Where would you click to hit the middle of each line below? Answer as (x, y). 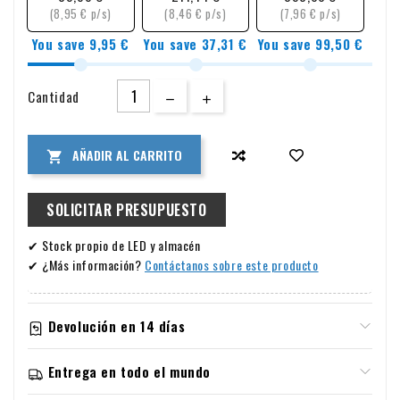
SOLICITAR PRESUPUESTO (127, 210)
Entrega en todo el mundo (129, 372)
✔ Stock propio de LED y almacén (114, 246)
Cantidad (54, 96)
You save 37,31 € (196, 44)
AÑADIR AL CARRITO (127, 154)
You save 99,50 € (310, 44)
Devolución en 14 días (117, 326)
